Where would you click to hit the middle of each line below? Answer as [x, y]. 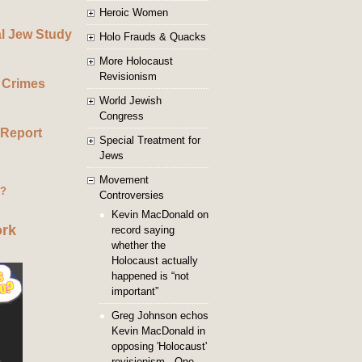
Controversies [132, 195]
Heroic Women [134, 13]
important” [135, 291]
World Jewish [130, 101]
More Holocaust [136, 61]
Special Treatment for [150, 140]
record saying [143, 230]
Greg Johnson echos [160, 316]
